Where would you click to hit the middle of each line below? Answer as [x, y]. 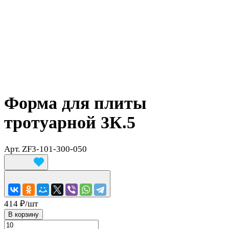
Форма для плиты [75, 103]
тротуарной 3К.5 [70, 122]
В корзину [24, 214]
